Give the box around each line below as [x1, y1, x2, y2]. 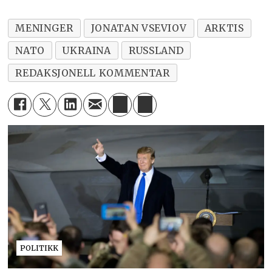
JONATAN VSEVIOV [90, 21, 187, 34]
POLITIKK [20, 243, 59, 253]
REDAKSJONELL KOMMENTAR [15, 66, 170, 79]
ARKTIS [204, 21, 244, 34]
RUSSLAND [129, 44, 184, 56]
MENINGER [15, 21, 73, 34]
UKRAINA [63, 44, 111, 56]
